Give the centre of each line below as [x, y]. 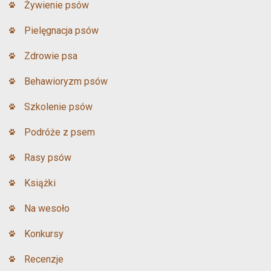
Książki [40, 183]
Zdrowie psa [51, 56]
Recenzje [44, 259]
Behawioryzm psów [66, 81]
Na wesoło [47, 208]
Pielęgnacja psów [61, 30]
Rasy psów [48, 157]
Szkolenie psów [58, 106]
